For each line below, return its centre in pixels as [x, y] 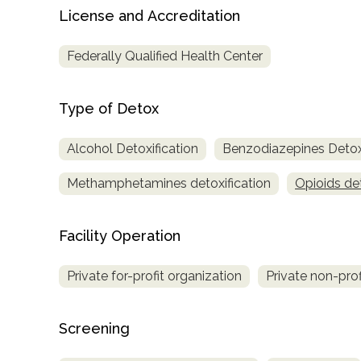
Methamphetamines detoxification [169, 183]
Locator [47, 37]
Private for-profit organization [154, 276]
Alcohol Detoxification [133, 148]
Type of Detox [109, 109]
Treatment [56, 14]
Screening [94, 328]
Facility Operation [120, 235]
